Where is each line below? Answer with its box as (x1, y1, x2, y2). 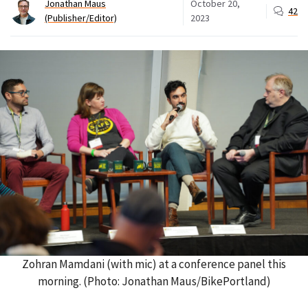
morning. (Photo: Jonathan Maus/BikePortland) (37, 274, 271, 289)
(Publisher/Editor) (45, 12, 117, 25)
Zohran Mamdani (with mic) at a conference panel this (22, 256, 286, 272)
